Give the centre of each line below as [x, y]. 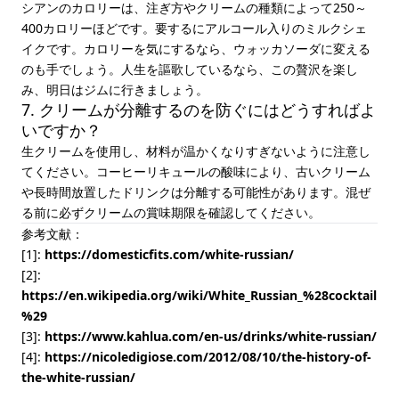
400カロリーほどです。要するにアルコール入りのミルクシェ [194, 28]
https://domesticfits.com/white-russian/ [169, 254]
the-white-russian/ [78, 377]
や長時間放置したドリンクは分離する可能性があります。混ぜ [196, 192]
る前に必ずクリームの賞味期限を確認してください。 [171, 212]
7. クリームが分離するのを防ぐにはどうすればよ [199, 110]
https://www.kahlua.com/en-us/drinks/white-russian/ [211, 336]
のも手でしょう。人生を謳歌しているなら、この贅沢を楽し [190, 69]
